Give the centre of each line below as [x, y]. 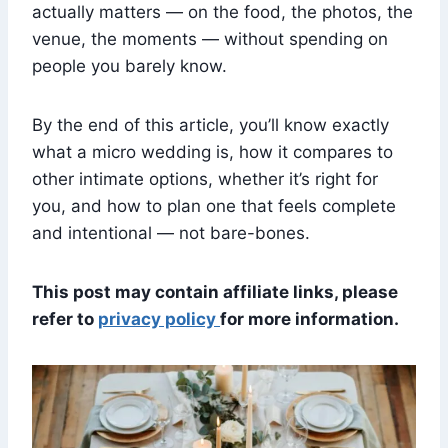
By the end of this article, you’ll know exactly [210, 125]
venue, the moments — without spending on [210, 39]
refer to [65, 319]
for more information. [309, 319]
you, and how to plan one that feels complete [214, 206]
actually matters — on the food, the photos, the [222, 12]
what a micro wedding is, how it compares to [212, 152]
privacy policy [159, 319]
